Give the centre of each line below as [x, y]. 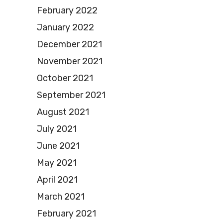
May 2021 [57, 163]
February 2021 [66, 214]
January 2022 [65, 28]
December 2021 [69, 45]
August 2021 [63, 112]
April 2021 [57, 180]
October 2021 [65, 78]
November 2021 [70, 61]
